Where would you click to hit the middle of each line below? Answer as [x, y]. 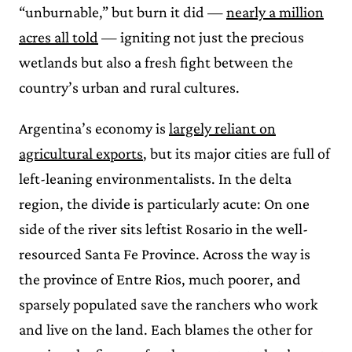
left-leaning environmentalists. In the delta [155, 178]
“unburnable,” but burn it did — [123, 11]
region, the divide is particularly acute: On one [164, 203]
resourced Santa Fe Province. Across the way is [165, 253]
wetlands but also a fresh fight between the [156, 62]
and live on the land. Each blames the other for [166, 329]
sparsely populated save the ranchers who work [169, 304]
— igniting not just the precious [201, 37]
